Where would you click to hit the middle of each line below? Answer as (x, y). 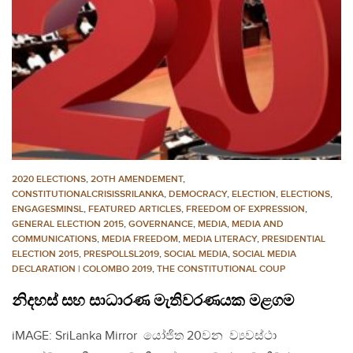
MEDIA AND (258, 224)
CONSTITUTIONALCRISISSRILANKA (88, 194)
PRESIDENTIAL (294, 239)
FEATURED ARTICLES (135, 209)
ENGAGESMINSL (48, 209)
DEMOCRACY (198, 194)
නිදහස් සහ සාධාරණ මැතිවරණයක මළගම (153, 301)
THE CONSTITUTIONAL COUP (221, 269)
